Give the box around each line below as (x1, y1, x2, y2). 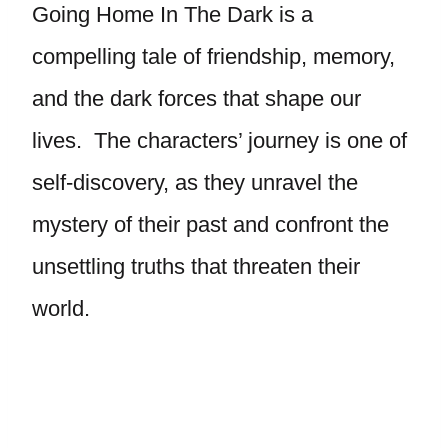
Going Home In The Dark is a (32, 2, 313, 27)
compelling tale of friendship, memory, (32, 44, 395, 69)
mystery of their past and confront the (32, 212, 389, 237)
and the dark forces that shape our (32, 86, 361, 111)
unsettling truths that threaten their (32, 254, 360, 279)
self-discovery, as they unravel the (32, 170, 358, 195)
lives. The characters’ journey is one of (32, 128, 407, 153)
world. (32, 296, 90, 321)
